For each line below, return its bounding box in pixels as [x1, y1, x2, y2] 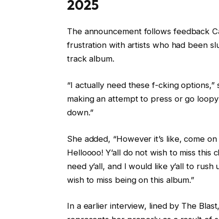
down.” [66, 108, 93, 118]
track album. [66, 54, 114, 64]
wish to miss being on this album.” [66, 175, 195, 185]
